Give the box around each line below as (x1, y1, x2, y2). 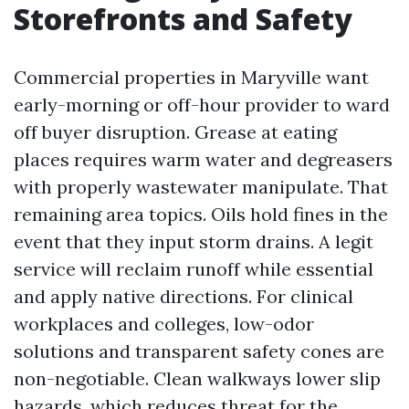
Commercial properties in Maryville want (14, 66, 369, 89)
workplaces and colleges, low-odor (14, 312, 314, 335)
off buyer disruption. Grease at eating (14, 121, 337, 143)
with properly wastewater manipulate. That (14, 175, 388, 198)
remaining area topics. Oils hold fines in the (14, 203, 388, 225)
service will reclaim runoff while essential (14, 257, 373, 280)
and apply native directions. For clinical (14, 285, 353, 308)
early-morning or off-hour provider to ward (14, 93, 390, 116)
